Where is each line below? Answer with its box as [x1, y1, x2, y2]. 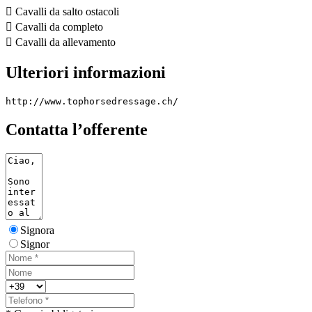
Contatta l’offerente [6, 120, 148, 139]
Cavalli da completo [13, 21, 103, 33]
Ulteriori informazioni [6, 63, 166, 82]
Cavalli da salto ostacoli [13, 6, 119, 18]
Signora [20, 224, 54, 236]
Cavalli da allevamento [13, 36, 116, 49]
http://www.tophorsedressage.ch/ [6, 96, 178, 107]
